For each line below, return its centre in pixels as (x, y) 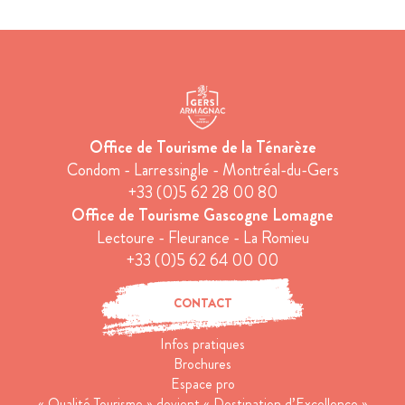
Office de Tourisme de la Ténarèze (202, 147)
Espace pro (202, 383)
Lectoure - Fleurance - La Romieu (202, 237)
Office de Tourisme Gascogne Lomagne (202, 215)
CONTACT (202, 302)
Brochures (202, 363)
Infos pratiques (202, 344)
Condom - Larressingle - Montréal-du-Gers (202, 170)
